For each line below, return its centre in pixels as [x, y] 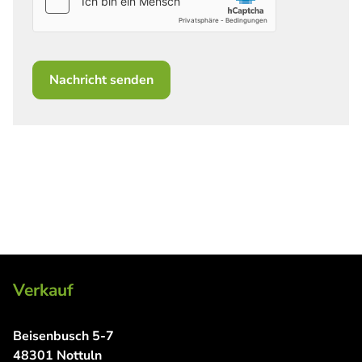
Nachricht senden [101, 80]
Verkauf [43, 290]
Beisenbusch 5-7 [63, 337]
